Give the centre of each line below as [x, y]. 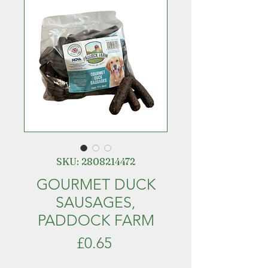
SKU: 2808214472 [96, 162]
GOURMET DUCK [96, 184]
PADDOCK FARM [96, 220]
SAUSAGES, [96, 202]
